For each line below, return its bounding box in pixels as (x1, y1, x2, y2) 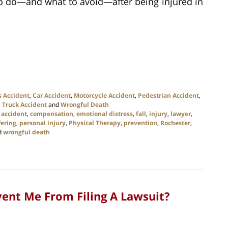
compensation (30, 109, 73, 118)
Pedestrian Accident (138, 91, 199, 100)
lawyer (170, 109, 191, 118)
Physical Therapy (69, 118, 121, 127)
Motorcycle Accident (74, 91, 135, 100)
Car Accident (33, 91, 71, 100)
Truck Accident (2, 100, 47, 109)
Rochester (160, 118, 190, 127)
